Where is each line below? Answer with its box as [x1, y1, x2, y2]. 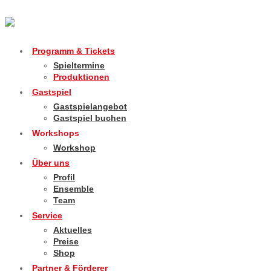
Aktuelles [53, 224, 92, 235]
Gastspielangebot [53, 101, 127, 111]
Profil [53, 172, 75, 182]
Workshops [32, 128, 79, 138]
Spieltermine [53, 60, 105, 70]
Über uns [32, 157, 70, 168]
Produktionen [53, 71, 109, 82]
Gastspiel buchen [53, 113, 126, 123]
